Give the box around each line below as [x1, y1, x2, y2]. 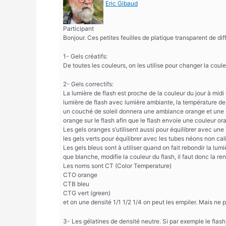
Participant [63, 25, 94, 32]
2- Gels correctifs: [63, 80, 114, 88]
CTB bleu [63, 180, 89, 188]
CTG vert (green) [63, 189, 110, 197]
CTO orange [63, 171, 97, 179]
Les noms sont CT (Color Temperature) [63, 162, 172, 170]
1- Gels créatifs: [63, 52, 107, 61]
